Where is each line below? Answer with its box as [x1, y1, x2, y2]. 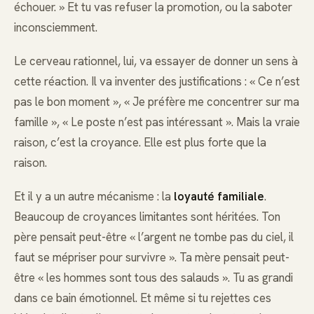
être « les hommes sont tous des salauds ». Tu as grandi [14, 270, 293, 286]
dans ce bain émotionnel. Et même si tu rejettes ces [14, 290, 271, 306]
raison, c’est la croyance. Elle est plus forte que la [14, 134, 266, 150]
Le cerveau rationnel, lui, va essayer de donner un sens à [14, 53, 298, 69]
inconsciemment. [14, 19, 97, 35]
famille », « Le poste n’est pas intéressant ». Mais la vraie [14, 114, 300, 130]
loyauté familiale [174, 189, 264, 205]
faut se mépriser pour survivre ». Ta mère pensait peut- [14, 250, 289, 266]
